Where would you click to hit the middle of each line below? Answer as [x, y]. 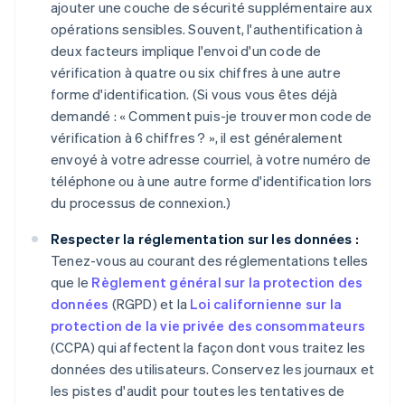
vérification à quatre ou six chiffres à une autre [196, 72]
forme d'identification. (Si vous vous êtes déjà [194, 94]
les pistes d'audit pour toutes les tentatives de [198, 390]
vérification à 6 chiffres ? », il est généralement [197, 137]
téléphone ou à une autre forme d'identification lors [212, 180]
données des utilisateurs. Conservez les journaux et [213, 368]
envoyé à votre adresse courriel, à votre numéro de [211, 159]
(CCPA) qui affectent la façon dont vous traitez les [208, 347]
